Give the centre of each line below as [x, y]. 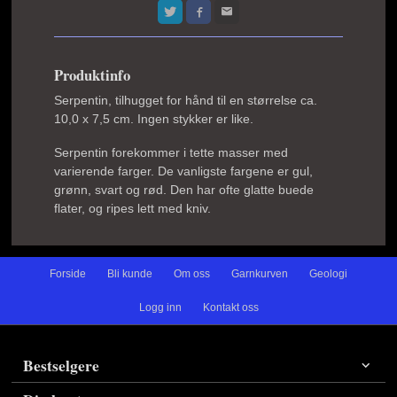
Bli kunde [130, 273]
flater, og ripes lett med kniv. [133, 208]
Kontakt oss [230, 307]
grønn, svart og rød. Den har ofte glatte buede [184, 190]
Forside [68, 273]
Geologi [328, 273]
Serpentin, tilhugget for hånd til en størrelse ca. [186, 100]
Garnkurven [260, 273]
